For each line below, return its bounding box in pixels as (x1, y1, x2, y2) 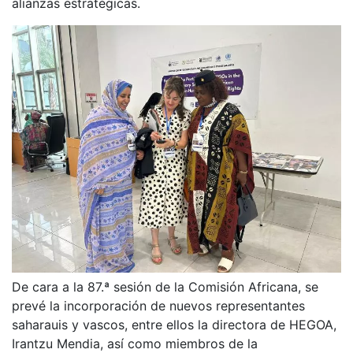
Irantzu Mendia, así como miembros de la (12, 335, 258, 351)
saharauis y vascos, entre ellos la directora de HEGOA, (12, 316, 336, 333)
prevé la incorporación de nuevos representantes (12, 297, 305, 314)
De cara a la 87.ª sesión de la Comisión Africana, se (12, 278, 318, 295)
